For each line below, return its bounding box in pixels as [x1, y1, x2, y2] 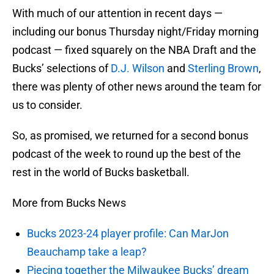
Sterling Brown [188, 62, 259, 75]
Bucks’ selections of [12, 62, 111, 75]
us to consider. [12, 98, 83, 112]
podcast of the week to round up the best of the [12, 147, 241, 161]
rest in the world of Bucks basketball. [12, 166, 190, 179]
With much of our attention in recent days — [12, 7, 223, 20]
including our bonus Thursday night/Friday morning [12, 25, 259, 39]
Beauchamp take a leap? [27, 245, 147, 259]
